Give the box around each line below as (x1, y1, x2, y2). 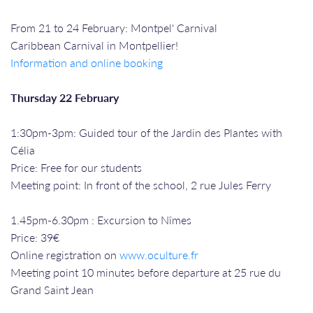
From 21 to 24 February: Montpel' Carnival (10, 19, 217, 36)
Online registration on (10, 246, 119, 263)
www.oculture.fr (119, 246, 198, 263)
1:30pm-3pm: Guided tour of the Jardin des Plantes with (10, 124, 282, 140)
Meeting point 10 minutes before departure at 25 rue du (10, 263, 281, 280)
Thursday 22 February (10, 89, 119, 105)
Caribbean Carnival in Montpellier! (10, 36, 178, 53)
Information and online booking (10, 54, 163, 71)
